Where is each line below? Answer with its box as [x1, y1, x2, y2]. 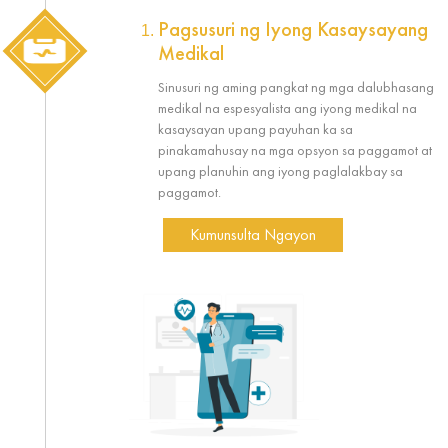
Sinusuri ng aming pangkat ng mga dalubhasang [158, 77, 434, 96]
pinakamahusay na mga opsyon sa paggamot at [158, 140, 432, 159]
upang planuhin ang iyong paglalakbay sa [158, 161, 403, 180]
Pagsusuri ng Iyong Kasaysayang [158, 20, 428, 41]
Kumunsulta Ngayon [190, 223, 316, 245]
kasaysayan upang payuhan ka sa [158, 119, 353, 138]
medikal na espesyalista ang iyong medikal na [158, 98, 417, 117]
